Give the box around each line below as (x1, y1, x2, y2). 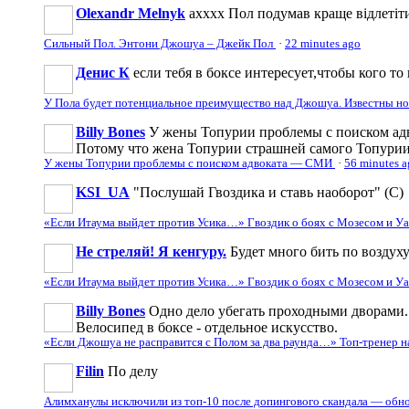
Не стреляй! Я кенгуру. (76, 243, 226, 259)
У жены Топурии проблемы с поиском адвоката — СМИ (44, 156, 335, 170)
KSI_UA (76, 184, 130, 200)
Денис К (76, 64, 130, 80)
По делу (108, 362, 158, 379)
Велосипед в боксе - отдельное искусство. (76, 319, 338, 335)
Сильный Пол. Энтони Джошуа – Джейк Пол (44, 37, 276, 50)
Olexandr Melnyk (76, 5, 185, 21)
